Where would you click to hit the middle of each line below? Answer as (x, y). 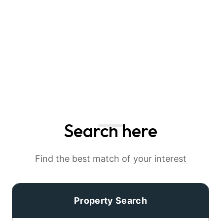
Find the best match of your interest (110, 159)
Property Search (110, 201)
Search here (110, 130)
